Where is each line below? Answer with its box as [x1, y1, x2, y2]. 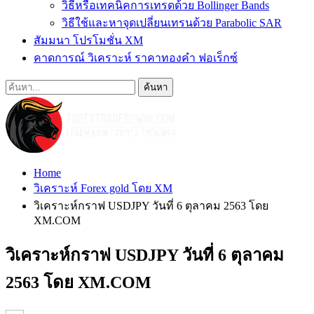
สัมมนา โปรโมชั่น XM [34, 34, 143, 46]
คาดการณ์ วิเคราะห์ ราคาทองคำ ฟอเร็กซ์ [34, 52, 238, 64]
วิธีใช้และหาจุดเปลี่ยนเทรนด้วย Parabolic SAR [62, 17, 282, 29]
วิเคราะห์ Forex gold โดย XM [34, 182, 172, 194]
